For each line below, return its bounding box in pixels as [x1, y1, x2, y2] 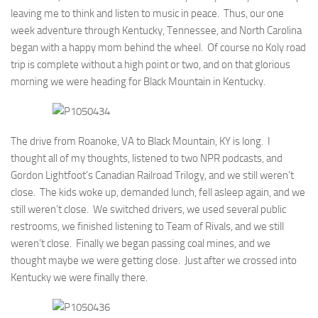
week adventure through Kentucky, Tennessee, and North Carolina [11, 24, 302, 37]
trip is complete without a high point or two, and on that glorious [11, 58, 290, 71]
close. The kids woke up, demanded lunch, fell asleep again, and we [11, 186, 305, 199]
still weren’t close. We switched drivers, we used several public [11, 203, 286, 216]
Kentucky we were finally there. [11, 271, 148, 284]
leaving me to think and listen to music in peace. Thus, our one [11, 7, 284, 20]
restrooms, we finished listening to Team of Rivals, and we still [11, 220, 284, 233]
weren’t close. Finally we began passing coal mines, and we [11, 237, 270, 250]
